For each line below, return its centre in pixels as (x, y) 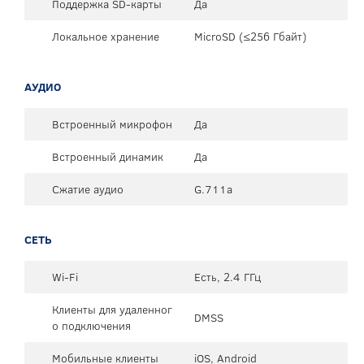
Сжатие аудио (88, 189)
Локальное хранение (106, 36)
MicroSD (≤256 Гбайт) (250, 36)
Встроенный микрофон (112, 124)
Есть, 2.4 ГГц (227, 277)
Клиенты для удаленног (112, 309)
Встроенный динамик (108, 156)
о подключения (91, 325)
